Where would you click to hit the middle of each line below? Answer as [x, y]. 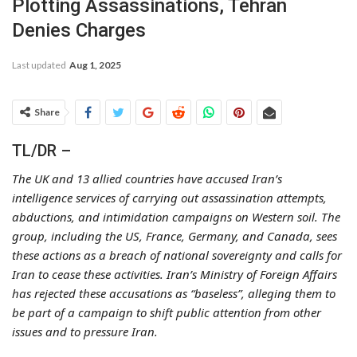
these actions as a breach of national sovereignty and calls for [177, 255]
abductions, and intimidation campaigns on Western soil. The [176, 216]
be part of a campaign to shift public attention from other [167, 312]
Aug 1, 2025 [95, 65]
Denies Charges [79, 30]
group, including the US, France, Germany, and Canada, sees [175, 235]
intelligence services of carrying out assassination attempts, [169, 197]
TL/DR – [41, 150]
